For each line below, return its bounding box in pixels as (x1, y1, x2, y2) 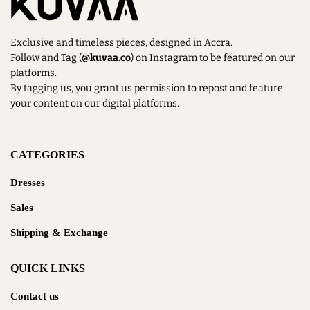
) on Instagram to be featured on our (131, 51, 295, 64)
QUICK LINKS (10, 262, 85, 274)
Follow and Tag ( (10, 51, 82, 64)
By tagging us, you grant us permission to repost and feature (10, 82, 283, 94)
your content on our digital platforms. (10, 97, 179, 109)
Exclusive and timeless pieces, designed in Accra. (10, 36, 232, 48)
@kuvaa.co (82, 51, 131, 64)
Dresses (10, 176, 45, 188)
